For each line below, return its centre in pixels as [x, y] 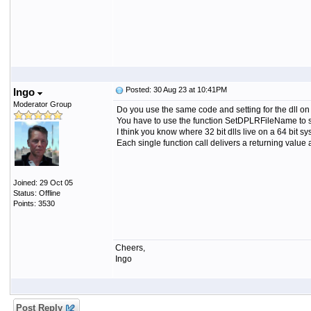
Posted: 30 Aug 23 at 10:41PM [175, 90]
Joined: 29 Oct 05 [43, 183]
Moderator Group [42, 104]
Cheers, [130, 248]
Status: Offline [36, 193]
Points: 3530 [34, 203]
